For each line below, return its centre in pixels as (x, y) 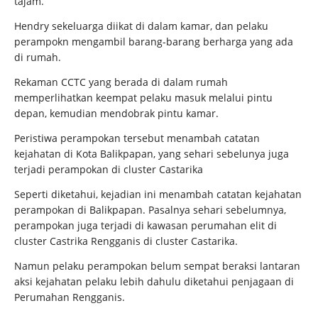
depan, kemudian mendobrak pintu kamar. (116, 113)
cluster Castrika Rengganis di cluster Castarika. (127, 241)
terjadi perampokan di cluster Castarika (109, 169)
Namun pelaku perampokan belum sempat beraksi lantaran (157, 266)
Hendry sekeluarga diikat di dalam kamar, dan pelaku (141, 26)
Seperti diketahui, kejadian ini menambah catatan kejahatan (158, 194)
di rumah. (38, 57)
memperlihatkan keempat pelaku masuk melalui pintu (143, 98)
